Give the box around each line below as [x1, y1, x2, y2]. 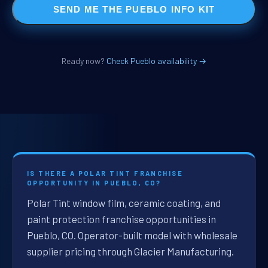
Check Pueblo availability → [106, 56, 206, 66]
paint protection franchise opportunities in [27, 213, 216, 226]
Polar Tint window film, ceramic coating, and [27, 197, 221, 209]
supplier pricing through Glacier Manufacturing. [27, 245, 234, 258]
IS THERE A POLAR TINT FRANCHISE [27, 169, 184, 178]
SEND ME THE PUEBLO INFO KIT [53, 4, 215, 14]
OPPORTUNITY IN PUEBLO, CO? [27, 179, 162, 187]
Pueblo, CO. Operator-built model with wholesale [27, 229, 237, 242]
